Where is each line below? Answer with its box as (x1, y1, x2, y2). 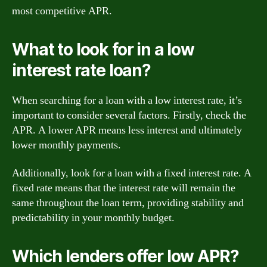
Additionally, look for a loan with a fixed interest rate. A (12, 166, 252, 180)
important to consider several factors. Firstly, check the (12, 108, 246, 122)
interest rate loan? (12, 60, 151, 80)
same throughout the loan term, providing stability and (12, 196, 244, 210)
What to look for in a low (12, 39, 194, 60)
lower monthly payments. (12, 138, 121, 152)
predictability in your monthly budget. (12, 211, 175, 225)
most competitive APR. (12, 4, 112, 18)
